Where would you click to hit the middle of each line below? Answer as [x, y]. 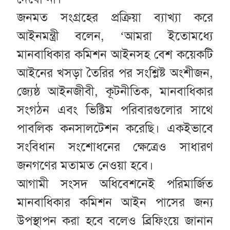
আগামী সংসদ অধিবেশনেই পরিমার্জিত [115, 184]
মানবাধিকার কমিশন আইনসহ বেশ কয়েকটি [115, 55]
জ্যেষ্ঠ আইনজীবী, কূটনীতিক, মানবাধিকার [115, 92]
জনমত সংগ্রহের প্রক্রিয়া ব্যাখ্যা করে [115, 18]
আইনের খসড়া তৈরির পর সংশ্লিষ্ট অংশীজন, [115, 73]
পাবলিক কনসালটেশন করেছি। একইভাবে [115, 129]
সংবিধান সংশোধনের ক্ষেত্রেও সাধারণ [115, 147]
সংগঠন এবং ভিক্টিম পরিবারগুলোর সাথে [115, 110]
